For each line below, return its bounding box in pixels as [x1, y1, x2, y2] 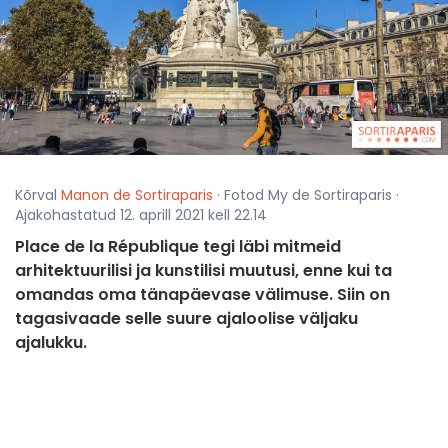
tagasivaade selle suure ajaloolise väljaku [15, 307, 358, 331]
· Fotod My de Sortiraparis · [213, 185, 399, 206]
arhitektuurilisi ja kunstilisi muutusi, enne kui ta [15, 259, 392, 283]
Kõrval [15, 185, 61, 206]
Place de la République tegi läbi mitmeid [15, 235, 341, 259]
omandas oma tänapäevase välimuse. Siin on [15, 283, 390, 307]
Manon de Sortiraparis [61, 185, 213, 206]
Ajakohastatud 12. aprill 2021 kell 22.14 [15, 205, 267, 226]
